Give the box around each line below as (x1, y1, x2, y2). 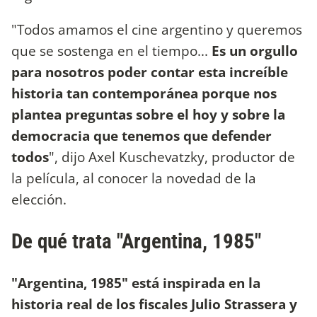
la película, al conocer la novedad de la (11, 168, 256, 188)
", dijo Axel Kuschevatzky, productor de (49, 147, 295, 167)
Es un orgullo (212, 41, 298, 61)
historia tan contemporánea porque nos (11, 83, 277, 103)
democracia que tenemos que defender (11, 126, 272, 146)
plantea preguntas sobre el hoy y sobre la (11, 105, 285, 125)
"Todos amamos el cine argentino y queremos (11, 20, 302, 40)
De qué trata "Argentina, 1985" (11, 229, 261, 253)
